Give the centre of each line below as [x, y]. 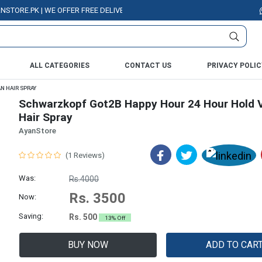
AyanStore [37, 131]
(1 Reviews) [85, 155]
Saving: [31, 216]
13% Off [115, 218]
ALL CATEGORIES [59, 65]
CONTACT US [148, 65]
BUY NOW [88, 244]
